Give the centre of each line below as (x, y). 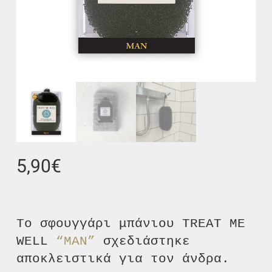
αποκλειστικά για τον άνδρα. (123, 259)
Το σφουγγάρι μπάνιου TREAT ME (131, 223)
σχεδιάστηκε (143, 241)
